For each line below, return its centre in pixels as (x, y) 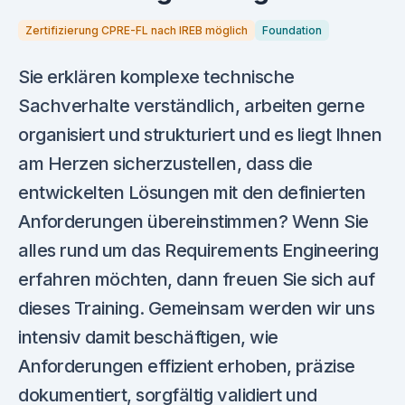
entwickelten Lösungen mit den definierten (192, 192)
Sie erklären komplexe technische (156, 76)
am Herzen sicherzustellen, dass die (165, 163)
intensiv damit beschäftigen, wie (148, 337)
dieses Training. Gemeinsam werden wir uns (197, 308)
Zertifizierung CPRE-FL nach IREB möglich (137, 30)
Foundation (292, 30)
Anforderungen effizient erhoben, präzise (187, 366)
